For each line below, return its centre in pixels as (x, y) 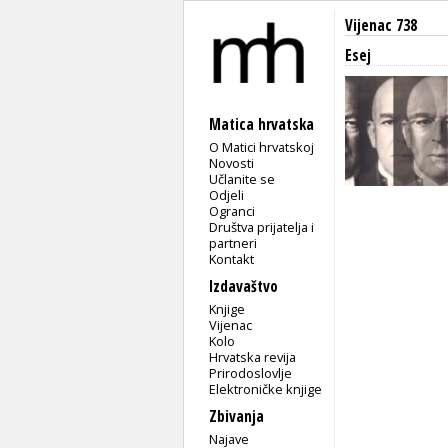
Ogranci (232, 210)
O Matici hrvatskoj (262, 146)
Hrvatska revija (253, 356)
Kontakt (232, 258)
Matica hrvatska (261, 124)
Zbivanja (236, 416)
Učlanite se (242, 178)
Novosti (232, 162)
